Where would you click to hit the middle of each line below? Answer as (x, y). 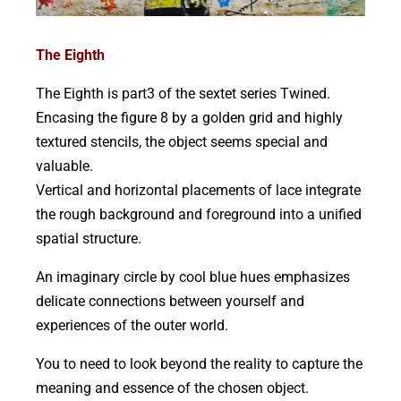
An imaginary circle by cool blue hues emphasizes (193, 277)
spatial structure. (89, 238)
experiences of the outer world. (132, 325)
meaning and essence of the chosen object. (172, 388)
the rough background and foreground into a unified (199, 214)
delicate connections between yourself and (170, 301)
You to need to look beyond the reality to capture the (199, 363)
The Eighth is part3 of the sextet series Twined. (183, 93)
